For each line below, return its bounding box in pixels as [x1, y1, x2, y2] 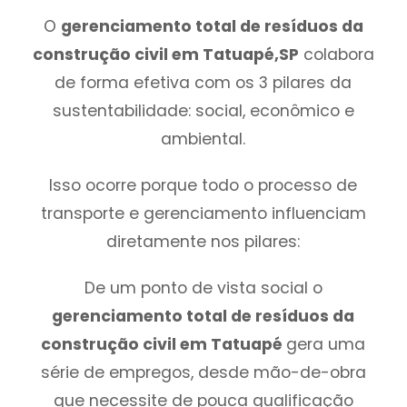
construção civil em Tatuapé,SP [32, 43, 299, 65]
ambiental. [161, 127, 246, 150]
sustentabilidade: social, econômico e [52, 99, 354, 122]
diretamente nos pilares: [106, 230, 301, 253]
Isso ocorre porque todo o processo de [49, 174, 358, 196]
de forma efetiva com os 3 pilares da [55, 71, 352, 94]
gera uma [286, 333, 366, 355]
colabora [298, 43, 374, 65]
